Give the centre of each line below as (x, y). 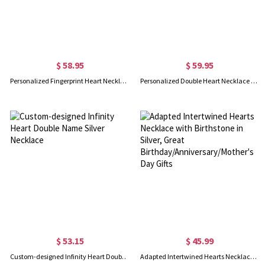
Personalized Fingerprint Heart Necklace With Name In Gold (124, 80)
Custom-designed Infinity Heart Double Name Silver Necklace (125, 256)
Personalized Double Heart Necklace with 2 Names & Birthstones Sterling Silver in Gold (254, 80)
